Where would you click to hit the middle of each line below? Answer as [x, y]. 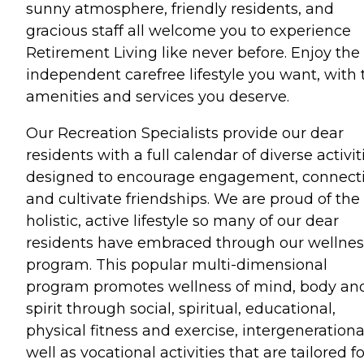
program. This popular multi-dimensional [177, 264]
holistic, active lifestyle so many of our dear [182, 221]
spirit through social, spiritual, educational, [181, 308]
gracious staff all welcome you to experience [188, 30]
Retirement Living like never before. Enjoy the [193, 52]
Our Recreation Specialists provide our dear [185, 133]
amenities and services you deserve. [158, 96]
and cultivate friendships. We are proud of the [193, 199]
